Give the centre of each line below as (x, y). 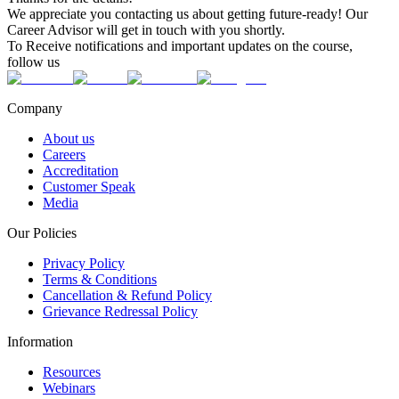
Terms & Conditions (100, 280)
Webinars (69, 388)
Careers (64, 155)
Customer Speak (89, 187)
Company (35, 109)
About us (69, 139)
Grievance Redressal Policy (120, 312)
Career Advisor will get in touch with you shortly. (146, 30)
